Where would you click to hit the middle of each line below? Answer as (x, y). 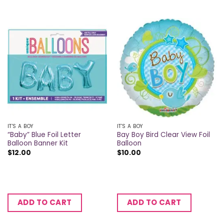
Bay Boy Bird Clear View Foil (163, 135)
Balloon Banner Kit (37, 143)
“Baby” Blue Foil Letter (44, 135)
